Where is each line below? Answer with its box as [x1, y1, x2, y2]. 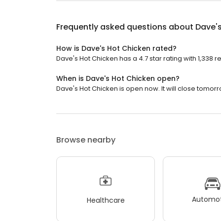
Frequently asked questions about [56, 21, 195, 33]
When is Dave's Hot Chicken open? [56, 74, 180, 83]
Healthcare [86, 195, 125, 205]
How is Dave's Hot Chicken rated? [56, 43, 177, 53]
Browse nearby [56, 134, 115, 146]
